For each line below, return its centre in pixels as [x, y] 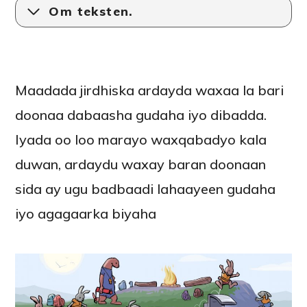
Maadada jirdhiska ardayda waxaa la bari [150, 90]
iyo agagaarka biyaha [86, 213]
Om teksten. [91, 12]
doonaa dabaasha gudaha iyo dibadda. [141, 114]
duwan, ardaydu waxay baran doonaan [141, 164]
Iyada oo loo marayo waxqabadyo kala [141, 139]
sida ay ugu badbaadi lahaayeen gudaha [146, 188]
